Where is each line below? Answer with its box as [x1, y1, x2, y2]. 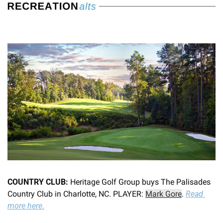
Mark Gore [145, 189, 182, 199]
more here [7, 201, 42, 211]
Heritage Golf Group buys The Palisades [68, 177, 211, 187]
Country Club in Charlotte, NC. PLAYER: [7, 189, 145, 199]
